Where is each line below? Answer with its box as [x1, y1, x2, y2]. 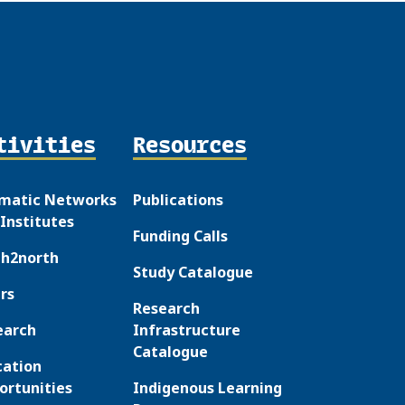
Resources [133, 127, 248, 163]
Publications [133, 190, 224, 211]
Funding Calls [133, 226, 229, 247]
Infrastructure [133, 320, 241, 341]
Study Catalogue [133, 262, 254, 283]
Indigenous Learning [133, 378, 283, 399]
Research [133, 298, 201, 319]
